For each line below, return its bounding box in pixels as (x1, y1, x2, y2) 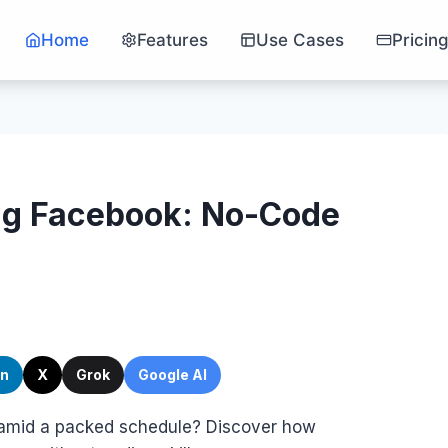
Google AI (138, 365, 207, 383)
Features (137, 29, 208, 50)
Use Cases (256, 29, 344, 50)
